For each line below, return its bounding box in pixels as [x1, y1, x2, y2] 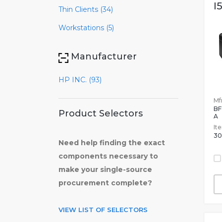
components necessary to [58, 152, 158, 161]
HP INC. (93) [58, 75, 102, 84]
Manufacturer [71, 51, 137, 62]
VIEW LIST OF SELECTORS [58, 206, 148, 214]
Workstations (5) [58, 23, 114, 32]
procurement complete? [58, 178, 152, 187]
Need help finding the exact [58, 138, 165, 147]
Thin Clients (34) [58, 5, 113, 14]
